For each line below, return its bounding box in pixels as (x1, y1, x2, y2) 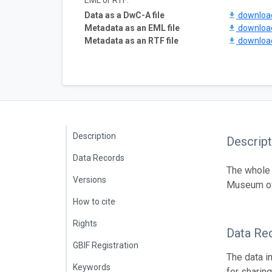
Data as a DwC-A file (84, 10, 165, 20)
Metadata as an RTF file (84, 36, 178, 46)
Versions (73, 175, 106, 185)
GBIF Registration (73, 240, 138, 250)
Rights (73, 219, 97, 228)
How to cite (73, 197, 115, 206)
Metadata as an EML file (84, 23, 180, 33)
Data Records (73, 153, 124, 163)
